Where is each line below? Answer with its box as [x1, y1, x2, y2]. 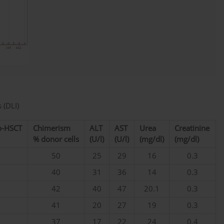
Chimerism [33, 123, 70, 134]
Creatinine [174, 123, 209, 134]
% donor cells [33, 134, 79, 145]
